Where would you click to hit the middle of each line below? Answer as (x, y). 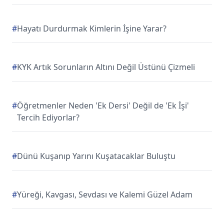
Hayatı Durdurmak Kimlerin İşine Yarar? (92, 28)
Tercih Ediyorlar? (48, 117)
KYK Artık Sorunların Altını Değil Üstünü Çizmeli (106, 67)
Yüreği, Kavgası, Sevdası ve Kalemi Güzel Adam (105, 194)
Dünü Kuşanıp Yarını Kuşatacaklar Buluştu (96, 156)
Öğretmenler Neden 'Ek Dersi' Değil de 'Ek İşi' (103, 105)
